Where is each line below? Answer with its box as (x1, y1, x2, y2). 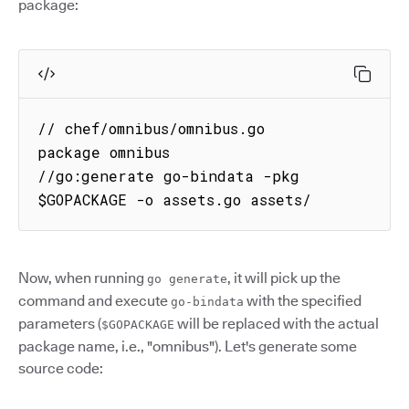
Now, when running (18, 269, 147, 287)
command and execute (18, 292, 171, 309)
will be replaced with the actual (174, 315, 379, 332)
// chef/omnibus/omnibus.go (37, 119, 265, 138)
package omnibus (37, 142, 170, 162)
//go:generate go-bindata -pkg (37, 166, 299, 185)
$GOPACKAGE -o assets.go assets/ (37, 190, 311, 209)
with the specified (244, 292, 362, 309)
